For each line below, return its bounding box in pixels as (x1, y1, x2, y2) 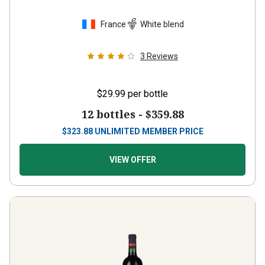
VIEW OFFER (109, 155, 156, 164)
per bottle (128, 88, 168, 99)
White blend (140, 19, 184, 29)
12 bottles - (81, 107, 146, 121)
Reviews (147, 51, 178, 61)
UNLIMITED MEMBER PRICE (94, 127, 203, 136)
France (100, 19, 126, 29)
